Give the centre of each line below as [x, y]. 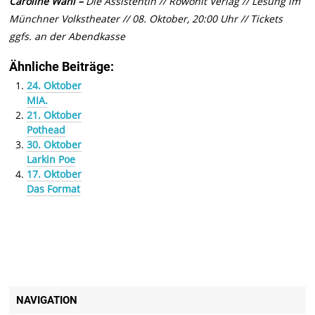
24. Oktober [54, 86]
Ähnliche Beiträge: [62, 67]
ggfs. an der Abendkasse [67, 37]
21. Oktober [54, 115]
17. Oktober [54, 174]
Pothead [46, 130]
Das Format [53, 189]
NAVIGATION [47, 301]
